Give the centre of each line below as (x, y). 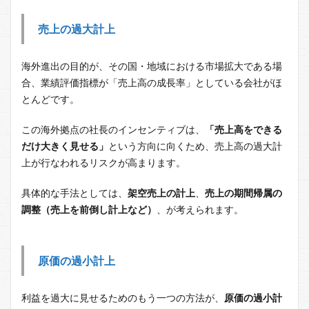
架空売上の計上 (161, 193)
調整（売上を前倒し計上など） (89, 210)
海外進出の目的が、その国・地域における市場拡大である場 (152, 66)
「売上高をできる (243, 130)
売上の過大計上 (77, 29)
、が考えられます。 (200, 210)
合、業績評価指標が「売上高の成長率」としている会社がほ (152, 83)
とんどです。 (50, 99)
